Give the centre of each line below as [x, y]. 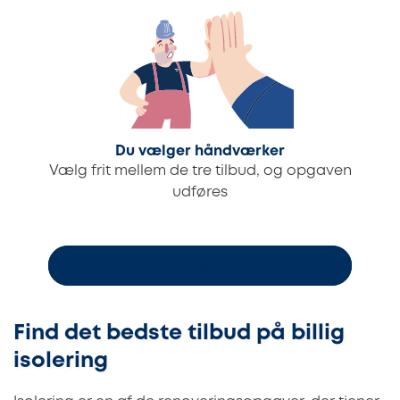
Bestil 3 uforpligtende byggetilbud [200, 267]
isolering [61, 361]
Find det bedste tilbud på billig [179, 333]
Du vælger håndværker [200, 151]
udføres [200, 192]
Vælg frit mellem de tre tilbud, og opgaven [200, 171]
